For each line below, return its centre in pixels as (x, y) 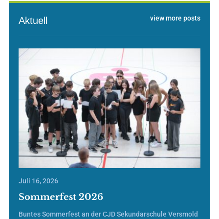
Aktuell (33, 21)
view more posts (175, 18)
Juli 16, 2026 (38, 181)
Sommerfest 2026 (61, 197)
